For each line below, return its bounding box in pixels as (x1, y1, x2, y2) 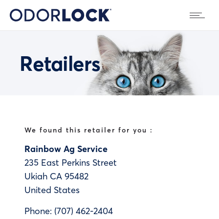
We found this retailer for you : (24, 125, 153, 134)
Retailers (20, 49, 101, 76)
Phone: (24, 205, 54, 217)
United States (24, 184, 80, 196)
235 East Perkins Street (24, 156, 117, 168)
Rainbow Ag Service (24, 143, 108, 154)
